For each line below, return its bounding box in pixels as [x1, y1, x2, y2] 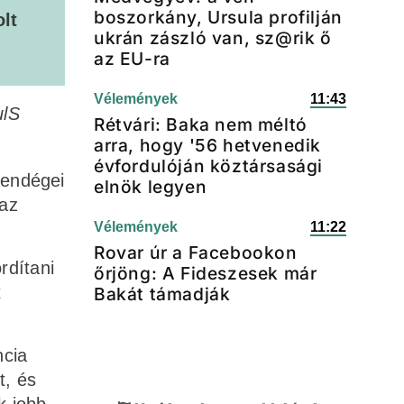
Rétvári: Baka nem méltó [94, 114, 308, 135]
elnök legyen [94, 176, 207, 197]
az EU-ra [94, 48, 170, 69]
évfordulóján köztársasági [94, 155, 324, 177]
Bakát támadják [94, 283, 231, 305]
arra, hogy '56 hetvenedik [94, 134, 322, 156]
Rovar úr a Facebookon [94, 242, 298, 263]
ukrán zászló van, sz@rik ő [94, 27, 332, 49]
